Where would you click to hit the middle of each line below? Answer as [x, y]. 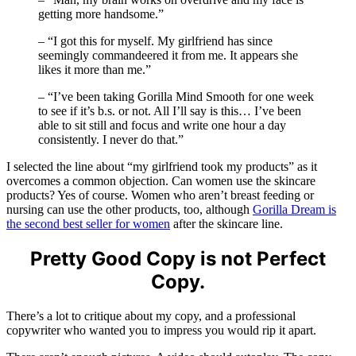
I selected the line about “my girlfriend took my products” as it [162, 167]
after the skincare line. [226, 224]
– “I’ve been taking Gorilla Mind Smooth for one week [176, 97]
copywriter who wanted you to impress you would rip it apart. [161, 331]
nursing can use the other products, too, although [130, 210]
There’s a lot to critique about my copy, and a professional [151, 316]
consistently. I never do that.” [111, 140]
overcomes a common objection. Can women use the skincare [161, 181]
